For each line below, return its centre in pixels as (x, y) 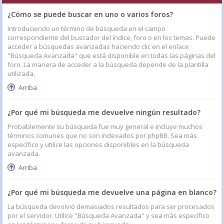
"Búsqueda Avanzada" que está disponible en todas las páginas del (111, 55)
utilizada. (21, 73)
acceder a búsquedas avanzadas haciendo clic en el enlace (98, 46)
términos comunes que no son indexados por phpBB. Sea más (102, 135)
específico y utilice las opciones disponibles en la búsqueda (98, 144)
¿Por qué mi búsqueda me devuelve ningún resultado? (104, 112)
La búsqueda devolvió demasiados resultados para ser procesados (111, 206)
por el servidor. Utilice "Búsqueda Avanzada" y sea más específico (108, 215)
